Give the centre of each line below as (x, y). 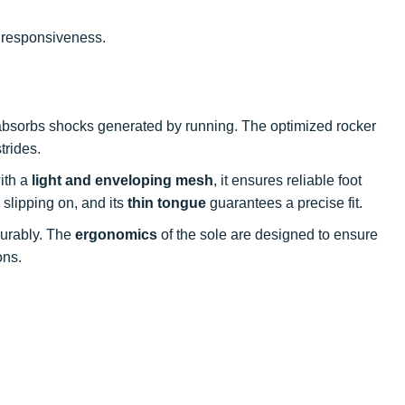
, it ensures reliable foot (287, 180)
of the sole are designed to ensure (268, 234)
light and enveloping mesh (122, 180)
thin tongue (167, 202)
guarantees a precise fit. (284, 202)
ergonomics (116, 234)
